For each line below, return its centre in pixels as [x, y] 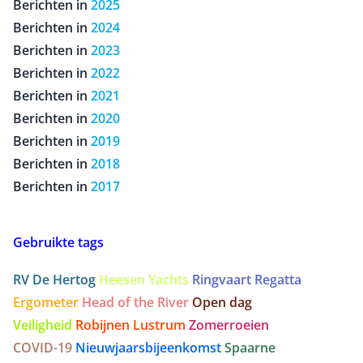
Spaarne [250, 348]
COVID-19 [43, 348]
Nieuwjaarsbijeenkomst [148, 348]
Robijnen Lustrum [130, 325]
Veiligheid [43, 325]
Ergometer [46, 303]
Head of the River [135, 303]
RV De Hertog [54, 280]
